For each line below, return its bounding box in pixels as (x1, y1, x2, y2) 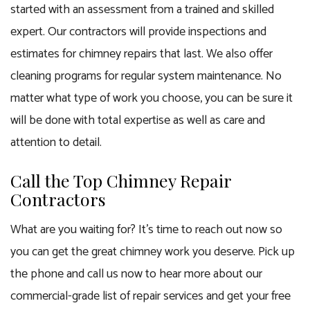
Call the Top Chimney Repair (10, 169, 231, 192)
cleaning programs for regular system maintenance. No (10, 66, 282, 86)
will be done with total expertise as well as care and (10, 110, 265, 131)
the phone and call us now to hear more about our (10, 264, 262, 284)
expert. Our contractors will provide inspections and (10, 21, 266, 42)
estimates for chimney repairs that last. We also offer (10, 44, 273, 64)
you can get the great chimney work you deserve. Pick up (10, 241, 295, 262)
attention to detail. (10, 132, 102, 153)
